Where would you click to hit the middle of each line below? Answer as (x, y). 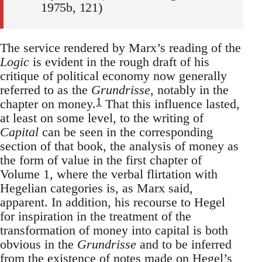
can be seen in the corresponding (126, 132)
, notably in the (189, 89)
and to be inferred (184, 244)
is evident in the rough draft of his (119, 61)
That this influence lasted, (171, 104)
